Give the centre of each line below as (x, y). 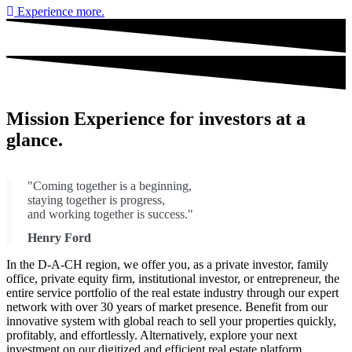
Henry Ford (59, 237)
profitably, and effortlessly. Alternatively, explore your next (152, 335)
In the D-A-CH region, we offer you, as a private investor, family (167, 264)
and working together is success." (110, 214)
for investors (220, 119)
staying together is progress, (96, 200)
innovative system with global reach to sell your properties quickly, (171, 321)
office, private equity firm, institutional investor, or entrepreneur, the (173, 278)
